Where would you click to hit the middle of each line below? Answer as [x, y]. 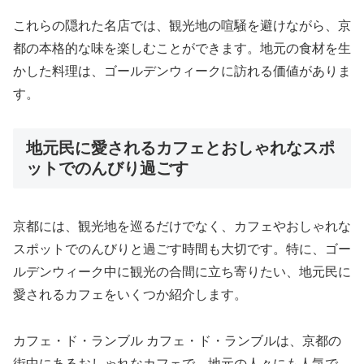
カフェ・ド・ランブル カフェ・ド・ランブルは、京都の [177, 340]
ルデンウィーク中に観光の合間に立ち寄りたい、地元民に [182, 271]
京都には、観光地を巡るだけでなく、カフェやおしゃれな [182, 226]
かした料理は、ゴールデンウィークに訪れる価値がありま [182, 71]
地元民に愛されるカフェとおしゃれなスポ [180, 148]
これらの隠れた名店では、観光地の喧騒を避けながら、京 [182, 25]
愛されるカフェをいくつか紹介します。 [130, 294]
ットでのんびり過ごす [107, 169]
